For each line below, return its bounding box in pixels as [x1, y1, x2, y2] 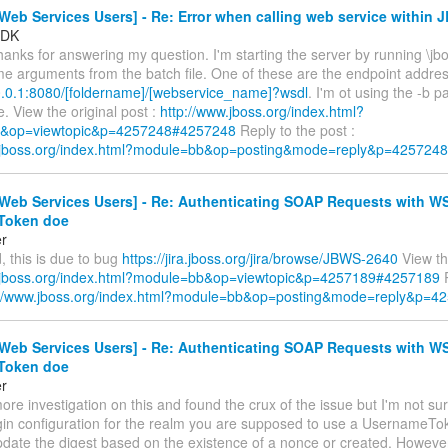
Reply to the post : [236, 120, 355, 141]
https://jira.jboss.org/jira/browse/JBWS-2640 [122, 247, 398, 268]
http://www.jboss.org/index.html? [160, 101, 364, 122]
